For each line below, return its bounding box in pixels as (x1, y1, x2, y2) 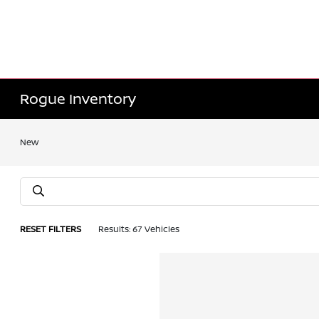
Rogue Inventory (20, 89, 137, 108)
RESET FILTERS (20, 223, 82, 235)
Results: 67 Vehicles (98, 223, 180, 235)
